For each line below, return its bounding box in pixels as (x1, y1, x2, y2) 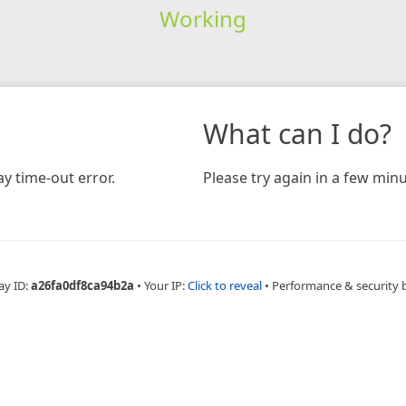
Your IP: (144, 276, 188, 294)
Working (159, 3, 246, 34)
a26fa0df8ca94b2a (31, 276, 134, 294)
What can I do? (203, 114, 391, 152)
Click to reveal (188, 276, 262, 294)
